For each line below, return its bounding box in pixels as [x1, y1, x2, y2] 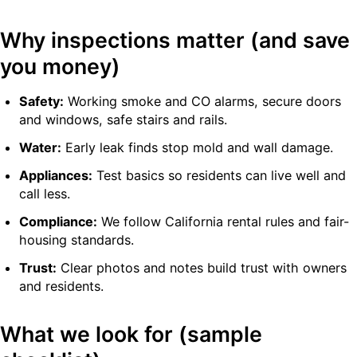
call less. [19, 185, 70, 202]
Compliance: [19, 213, 97, 229]
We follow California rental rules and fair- [97, 213, 349, 229]
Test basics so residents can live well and [92, 167, 346, 183]
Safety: [19, 92, 64, 109]
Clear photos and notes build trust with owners [57, 259, 347, 276]
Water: [19, 139, 61, 155]
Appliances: [19, 167, 92, 183]
